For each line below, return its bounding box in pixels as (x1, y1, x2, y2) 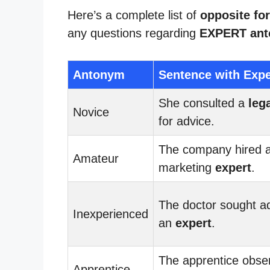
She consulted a (159, 96, 248, 110)
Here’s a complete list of (67, 8, 200, 22)
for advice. (159, 114, 215, 128)
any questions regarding (67, 26, 199, 40)
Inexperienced (73, 207, 148, 221)
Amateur (73, 151, 119, 165)
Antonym (73, 67, 125, 81)
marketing (159, 160, 215, 174)
